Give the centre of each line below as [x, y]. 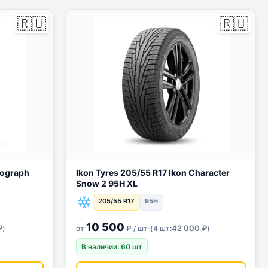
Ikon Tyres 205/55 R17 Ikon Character [114, 173]
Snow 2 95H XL [107, 183]
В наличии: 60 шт [112, 247]
